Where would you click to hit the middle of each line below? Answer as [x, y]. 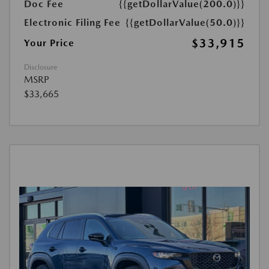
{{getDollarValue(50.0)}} [185, 22]
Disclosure [41, 67]
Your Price [49, 43]
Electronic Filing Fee [72, 22]
